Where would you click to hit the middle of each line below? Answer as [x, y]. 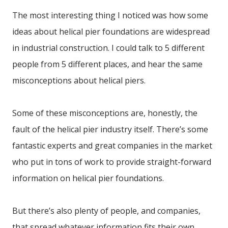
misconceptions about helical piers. [79, 80]
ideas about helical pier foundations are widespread [111, 31]
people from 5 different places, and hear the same [107, 64]
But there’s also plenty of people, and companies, [106, 210]
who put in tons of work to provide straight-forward [112, 162]
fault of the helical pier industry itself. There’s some [110, 129]
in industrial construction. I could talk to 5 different [108, 48]
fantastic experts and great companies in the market [112, 145]
